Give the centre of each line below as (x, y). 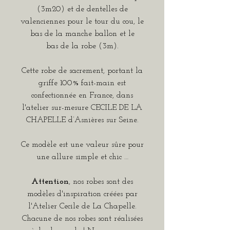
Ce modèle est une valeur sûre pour (82, 145)
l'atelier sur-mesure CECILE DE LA (82, 108)
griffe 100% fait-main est (82, 83)
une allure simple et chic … (82, 157)
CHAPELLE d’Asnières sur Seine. (82, 120)
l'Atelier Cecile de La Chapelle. (82, 207)
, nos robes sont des (101, 182)
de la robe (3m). (89, 46)
